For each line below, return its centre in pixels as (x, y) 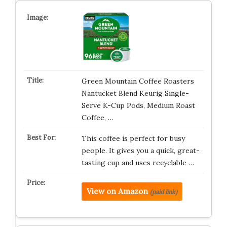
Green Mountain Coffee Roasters (138, 81)
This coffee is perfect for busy (133, 138)
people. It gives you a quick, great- (140, 150)
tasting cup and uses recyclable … (138, 162)
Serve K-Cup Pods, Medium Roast (138, 105)
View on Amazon (117, 191)
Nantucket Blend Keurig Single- (135, 93)
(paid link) (163, 192)
